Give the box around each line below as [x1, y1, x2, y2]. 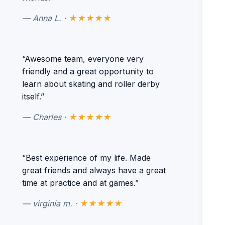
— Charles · [22, 112, 69, 122]
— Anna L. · [22, 13, 69, 23]
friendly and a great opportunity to [22, 66, 154, 76]
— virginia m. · [22, 198, 80, 208]
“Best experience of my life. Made [22, 153, 151, 163]
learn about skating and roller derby [22, 79, 160, 89]
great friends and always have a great [22, 165, 166, 175]
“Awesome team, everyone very [22, 54, 144, 64]
